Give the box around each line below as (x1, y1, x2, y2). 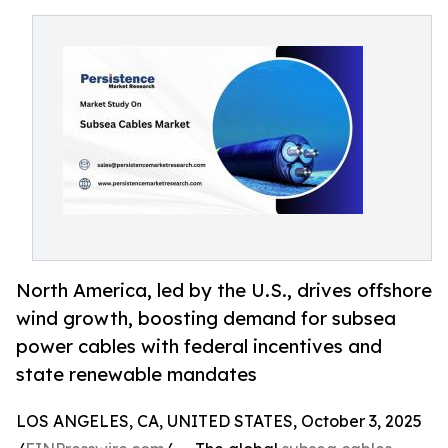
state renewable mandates (16, 363, 257, 386)
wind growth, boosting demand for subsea (16, 307, 396, 330)
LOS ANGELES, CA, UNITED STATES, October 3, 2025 (16, 411, 422, 432)
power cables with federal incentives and (16, 335, 382, 358)
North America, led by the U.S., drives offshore (16, 279, 432, 302)
